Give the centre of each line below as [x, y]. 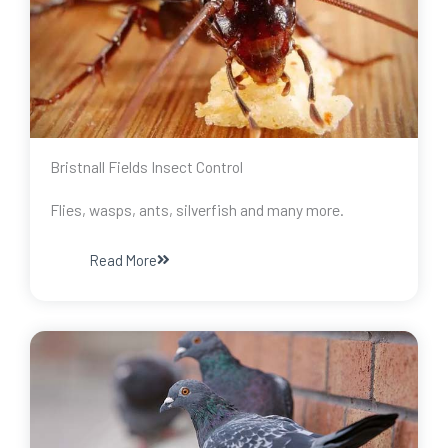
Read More [123, 260]
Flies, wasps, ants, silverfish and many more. [197, 210]
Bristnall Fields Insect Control [146, 167]
